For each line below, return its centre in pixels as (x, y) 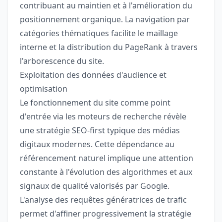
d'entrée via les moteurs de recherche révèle (103, 117)
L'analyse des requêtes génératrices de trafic (103, 200)
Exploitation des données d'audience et (93, 75)
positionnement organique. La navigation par (105, 20)
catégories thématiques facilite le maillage (99, 33)
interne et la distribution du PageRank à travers (109, 47)
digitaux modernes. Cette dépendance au (97, 144)
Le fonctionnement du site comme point (95, 103)
